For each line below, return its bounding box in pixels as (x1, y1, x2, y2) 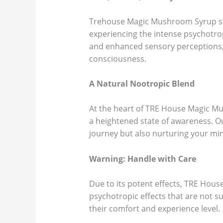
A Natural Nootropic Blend (89, 78, 195, 90)
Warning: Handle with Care (89, 153, 196, 164)
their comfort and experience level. (89, 203, 220, 214)
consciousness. (89, 53, 146, 64)
